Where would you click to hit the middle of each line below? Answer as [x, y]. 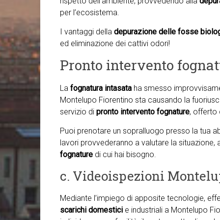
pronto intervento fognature [143, 112]
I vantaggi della [87, 32]
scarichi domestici [91, 210]
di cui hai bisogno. [124, 154]
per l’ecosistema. [90, 13]
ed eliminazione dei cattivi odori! [115, 43]
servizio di [78, 112]
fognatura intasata [101, 88]
